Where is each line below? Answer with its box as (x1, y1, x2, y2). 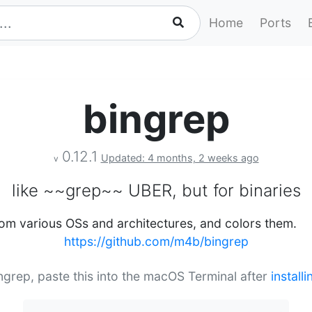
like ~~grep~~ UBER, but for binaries (11, 180, 301, 201)
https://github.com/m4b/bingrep (63, 234, 249, 249)
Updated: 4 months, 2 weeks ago (100, 152, 259, 164)
